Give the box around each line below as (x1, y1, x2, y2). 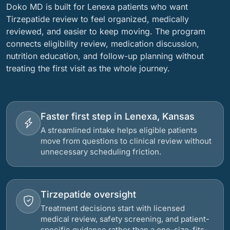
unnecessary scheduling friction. (41, 147, 161, 157)
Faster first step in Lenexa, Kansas (41, 111, 195, 122)
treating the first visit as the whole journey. (6, 63, 170, 73)
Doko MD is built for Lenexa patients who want (6, 2, 188, 12)
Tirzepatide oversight (41, 189, 136, 200)
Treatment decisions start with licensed (41, 203, 185, 213)
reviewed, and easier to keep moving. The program (6, 26, 205, 36)
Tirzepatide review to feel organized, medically (6, 14, 189, 24)
